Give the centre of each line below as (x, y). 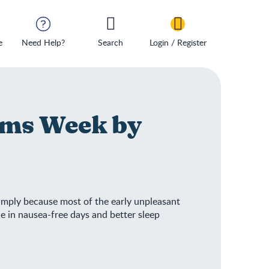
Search (110, 42)
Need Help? (43, 42)
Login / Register (178, 42)
